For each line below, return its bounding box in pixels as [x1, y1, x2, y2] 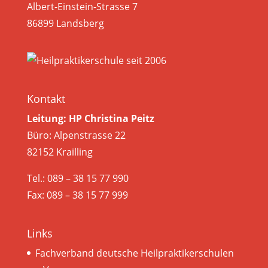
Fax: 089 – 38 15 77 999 [26, 188, 128, 202]
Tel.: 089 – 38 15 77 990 [26, 172, 129, 185]
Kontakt [26, 92, 65, 106]
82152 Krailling [26, 145, 93, 159]
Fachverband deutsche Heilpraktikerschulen [35, 246, 234, 260]
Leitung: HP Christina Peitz [26, 112, 154, 125]
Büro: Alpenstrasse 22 [26, 129, 126, 142]
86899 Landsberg [26, 16, 104, 30]
